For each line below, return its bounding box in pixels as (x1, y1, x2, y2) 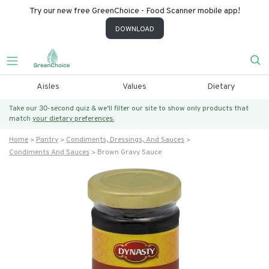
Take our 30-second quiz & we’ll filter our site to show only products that (9, 104, 249, 113)
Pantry (36, 135, 58, 145)
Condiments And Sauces (9, 148, 89, 157)
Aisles (36, 82, 59, 92)
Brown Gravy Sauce (97, 148, 162, 157)
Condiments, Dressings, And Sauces (66, 135, 184, 145)
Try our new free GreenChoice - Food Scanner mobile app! (29, 6, 240, 16)
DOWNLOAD (115, 25, 154, 34)
